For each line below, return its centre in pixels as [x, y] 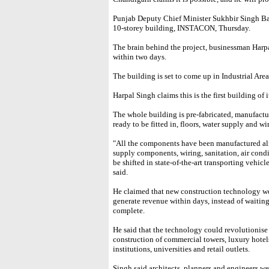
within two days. [140, 57]
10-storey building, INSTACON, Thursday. [182, 28]
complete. [129, 210]
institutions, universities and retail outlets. [181, 249]
